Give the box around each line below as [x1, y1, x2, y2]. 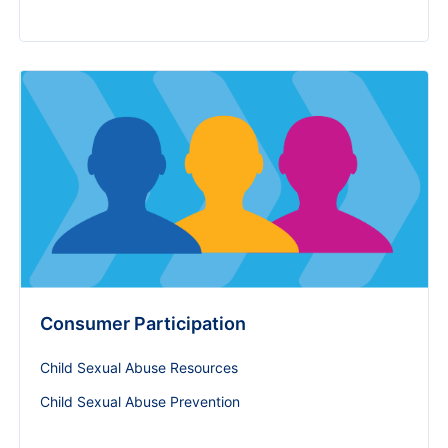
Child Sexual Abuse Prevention [40, 392, 240, 410]
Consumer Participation [40, 312, 246, 334]
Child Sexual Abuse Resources [40, 358, 238, 376]
